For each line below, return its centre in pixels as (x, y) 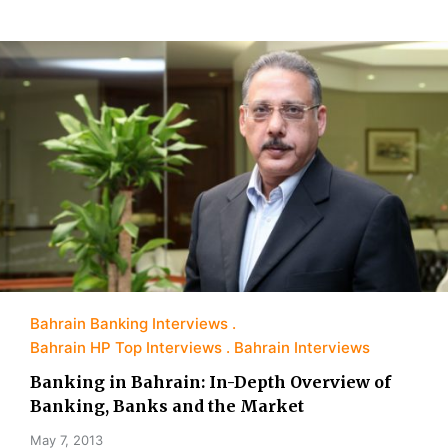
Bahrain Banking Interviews (129, 324)
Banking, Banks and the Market (167, 406)
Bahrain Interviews (302, 348)
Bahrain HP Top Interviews (126, 348)
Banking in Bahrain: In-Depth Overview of (210, 382)
